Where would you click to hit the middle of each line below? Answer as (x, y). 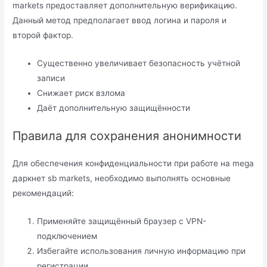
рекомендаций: (44, 193)
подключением (67, 236)
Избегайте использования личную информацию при (142, 251)
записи (51, 78)
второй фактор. (43, 35)
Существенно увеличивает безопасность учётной (139, 63)
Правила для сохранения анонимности (127, 136)
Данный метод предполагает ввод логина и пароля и (120, 21)
